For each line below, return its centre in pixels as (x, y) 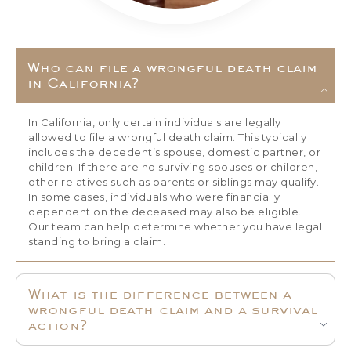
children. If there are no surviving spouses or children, (173, 167)
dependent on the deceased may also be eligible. (165, 212)
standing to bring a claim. (98, 242)
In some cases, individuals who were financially (154, 197)
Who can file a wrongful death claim (173, 67)
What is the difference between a (160, 293)
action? (58, 324)
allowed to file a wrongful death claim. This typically (167, 138)
